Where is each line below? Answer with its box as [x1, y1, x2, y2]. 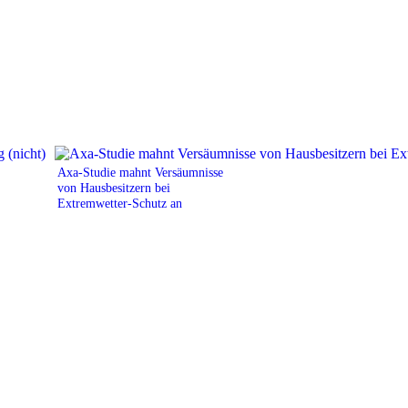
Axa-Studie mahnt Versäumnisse [57, 164, 223, 179]
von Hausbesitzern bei [57, 179, 170, 195]
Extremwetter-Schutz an [57, 195, 193, 210]
